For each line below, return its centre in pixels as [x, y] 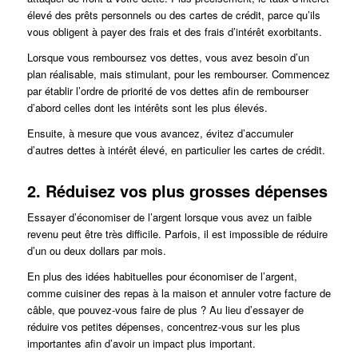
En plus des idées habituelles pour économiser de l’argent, [162, 276]
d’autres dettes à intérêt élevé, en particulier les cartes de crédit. [176, 150]
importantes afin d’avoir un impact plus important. [141, 344]
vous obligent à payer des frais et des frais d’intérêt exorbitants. [174, 32]
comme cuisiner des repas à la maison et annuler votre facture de [179, 293]
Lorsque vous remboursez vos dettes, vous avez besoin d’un [168, 58]
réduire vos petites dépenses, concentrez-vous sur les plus [163, 327]
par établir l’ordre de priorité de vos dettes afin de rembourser [167, 91]
